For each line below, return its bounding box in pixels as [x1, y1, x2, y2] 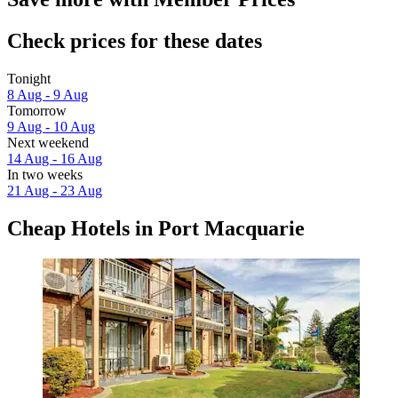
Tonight [7, 70, 51, 86]
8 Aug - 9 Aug [7, 86, 88, 102]
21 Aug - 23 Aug [7, 182, 102, 198]
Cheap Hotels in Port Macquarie [7, 216, 305, 240]
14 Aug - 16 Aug [7, 150, 102, 166]
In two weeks [7, 166, 83, 182]
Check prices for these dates [7, 28, 262, 52]
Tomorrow [7, 102, 67, 118]
